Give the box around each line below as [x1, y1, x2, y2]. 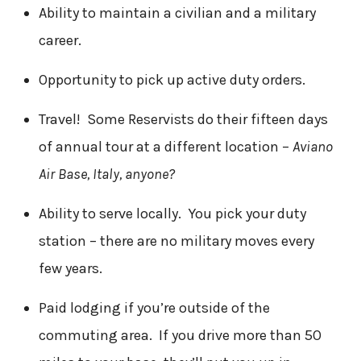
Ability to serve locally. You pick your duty [38, 205, 306, 223]
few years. [38, 259, 102, 278]
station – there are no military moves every [38, 232, 314, 251]
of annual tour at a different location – [38, 138, 293, 156]
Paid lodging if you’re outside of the [38, 299, 270, 317]
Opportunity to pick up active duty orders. [38, 71, 305, 89]
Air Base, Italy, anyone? [38, 165, 175, 184]
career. [38, 31, 81, 50]
